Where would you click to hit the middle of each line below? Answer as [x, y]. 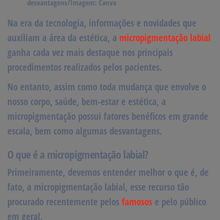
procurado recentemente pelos [65, 202]
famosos [137, 202]
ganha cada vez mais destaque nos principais [90, 52]
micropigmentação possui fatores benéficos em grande [108, 116]
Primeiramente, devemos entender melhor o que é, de [108, 172]
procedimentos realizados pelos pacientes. [86, 67]
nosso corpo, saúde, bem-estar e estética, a [87, 101]
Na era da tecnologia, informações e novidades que [102, 23]
